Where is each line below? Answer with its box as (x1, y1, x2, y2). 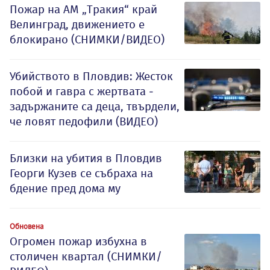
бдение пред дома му (10, 181, 121, 195)
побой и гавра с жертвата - (10, 84, 154, 98)
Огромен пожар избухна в (10, 234, 147, 248)
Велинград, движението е (10, 17, 145, 31)
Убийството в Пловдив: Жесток (10, 69, 173, 83)
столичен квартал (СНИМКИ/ (10, 249, 162, 263)
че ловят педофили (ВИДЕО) (10, 114, 158, 128)
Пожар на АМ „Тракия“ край (10, 2, 157, 16)
